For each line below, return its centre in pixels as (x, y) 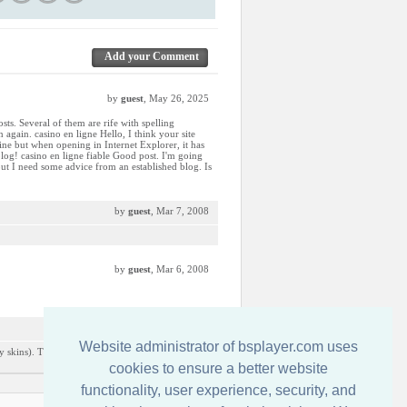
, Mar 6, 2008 (180, 269)
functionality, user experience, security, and (218, 391)
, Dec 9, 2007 (180, 327)
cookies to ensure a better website (218, 369)
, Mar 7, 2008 (180, 211)
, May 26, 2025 (176, 98)
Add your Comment (152, 56)
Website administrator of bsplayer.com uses (218, 347)
